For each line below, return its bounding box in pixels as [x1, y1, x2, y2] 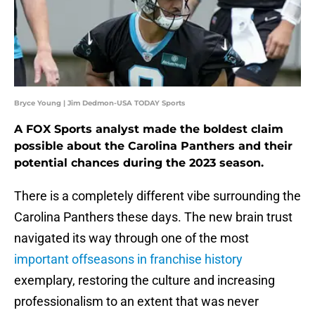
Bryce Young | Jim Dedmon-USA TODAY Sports [14, 98, 185, 108]
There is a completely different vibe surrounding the [14, 188, 301, 204]
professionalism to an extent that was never [14, 294, 259, 309]
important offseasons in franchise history [14, 252, 243, 267]
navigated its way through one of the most [14, 231, 249, 246]
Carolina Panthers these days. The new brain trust [14, 210, 292, 225]
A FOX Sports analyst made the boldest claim [14, 122, 283, 136]
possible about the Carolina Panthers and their [14, 139, 292, 153]
